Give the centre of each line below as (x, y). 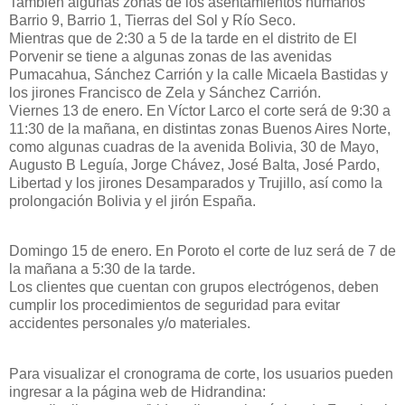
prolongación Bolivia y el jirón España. (134, 201)
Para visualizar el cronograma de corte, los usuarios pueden (201, 374)
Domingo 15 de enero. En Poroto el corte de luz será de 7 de (202, 251)
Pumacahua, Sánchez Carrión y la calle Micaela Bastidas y (198, 74)
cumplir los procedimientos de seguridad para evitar (174, 306)
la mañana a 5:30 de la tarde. (102, 269)
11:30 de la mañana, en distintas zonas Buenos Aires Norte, (200, 128)
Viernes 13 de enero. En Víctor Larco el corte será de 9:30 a (200, 110)
